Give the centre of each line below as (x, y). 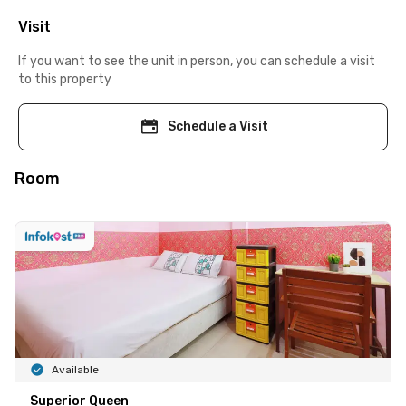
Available (75, 369)
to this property (65, 79)
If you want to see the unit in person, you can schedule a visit (197, 61)
